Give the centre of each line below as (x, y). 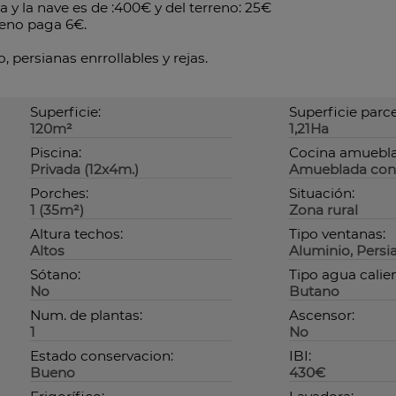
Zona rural (324, 210)
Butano (314, 292)
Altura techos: (76, 234)
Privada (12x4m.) (84, 170)
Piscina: (56, 153)
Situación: (322, 194)
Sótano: (55, 275)
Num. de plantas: (86, 316)
